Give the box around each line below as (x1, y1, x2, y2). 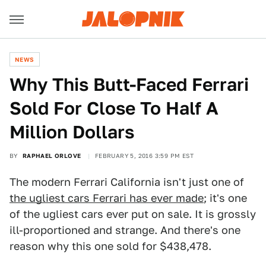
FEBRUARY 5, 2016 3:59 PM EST (94, 152, 194, 159)
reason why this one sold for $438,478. (9, 240, 211, 252)
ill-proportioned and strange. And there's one (9, 224, 240, 236)
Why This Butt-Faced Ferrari (9, 74, 249, 95)
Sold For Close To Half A (9, 97, 218, 119)
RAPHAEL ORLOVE (22, 152, 81, 159)
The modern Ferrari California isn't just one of (9, 176, 244, 188)
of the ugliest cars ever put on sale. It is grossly (9, 208, 256, 220)
